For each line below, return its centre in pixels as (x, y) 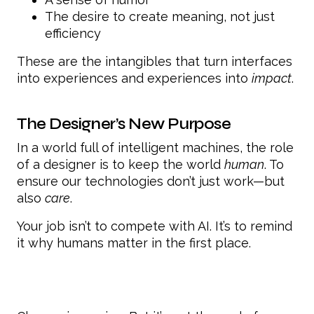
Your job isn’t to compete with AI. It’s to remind (155, 226)
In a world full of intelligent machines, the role (155, 148)
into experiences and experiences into (134, 78)
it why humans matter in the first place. (134, 243)
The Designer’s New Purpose (124, 124)
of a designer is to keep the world (121, 165)
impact (272, 78)
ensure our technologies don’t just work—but (151, 182)
